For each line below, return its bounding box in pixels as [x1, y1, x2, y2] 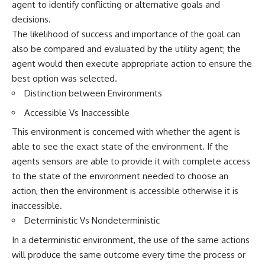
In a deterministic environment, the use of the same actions [12, 234, 250, 245]
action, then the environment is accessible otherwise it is [12, 185, 238, 196]
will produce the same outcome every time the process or [12, 248, 245, 260]
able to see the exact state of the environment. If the [12, 141, 228, 152]
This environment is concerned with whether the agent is [12, 126, 240, 137]
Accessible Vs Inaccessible [24, 106, 130, 118]
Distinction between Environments [24, 88, 162, 99]
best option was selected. [12, 73, 117, 84]
